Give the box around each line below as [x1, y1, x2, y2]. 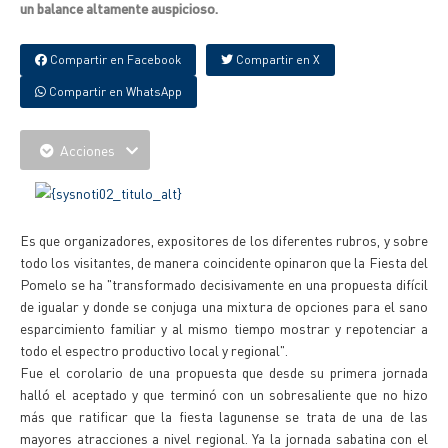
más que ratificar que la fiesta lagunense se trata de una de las [20, 407, 428, 425]
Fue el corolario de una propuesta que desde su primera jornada [20, 363, 428, 381]
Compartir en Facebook [47, 52, 181, 67]
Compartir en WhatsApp [46, 84, 182, 99]
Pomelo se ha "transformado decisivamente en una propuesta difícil [20, 275, 428, 293]
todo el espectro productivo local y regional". [20, 341, 288, 359]
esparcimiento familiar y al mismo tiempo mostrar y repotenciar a [20, 319, 428, 337]
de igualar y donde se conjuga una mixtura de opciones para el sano [20, 297, 428, 315]
